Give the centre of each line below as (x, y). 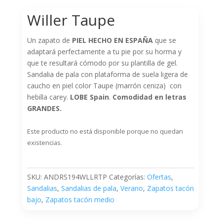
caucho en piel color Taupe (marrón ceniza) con (104, 86)
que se (164, 40)
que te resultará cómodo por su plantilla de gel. (103, 63)
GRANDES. (44, 109)
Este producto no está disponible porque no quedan (105, 131)
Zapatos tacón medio (80, 200)
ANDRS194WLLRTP (75, 177)
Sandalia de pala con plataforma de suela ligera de (107, 74)
